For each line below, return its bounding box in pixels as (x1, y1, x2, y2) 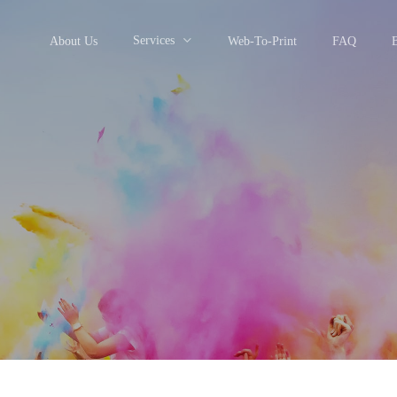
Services (133, 34, 175, 48)
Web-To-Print (228, 35, 297, 48)
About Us (50, 35, 97, 48)
